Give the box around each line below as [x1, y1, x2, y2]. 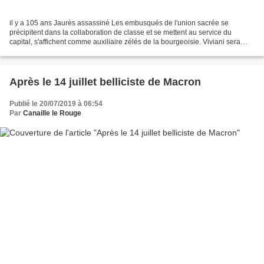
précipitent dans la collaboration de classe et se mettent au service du [9, 28, 232, 37]
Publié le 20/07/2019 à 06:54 [9, 99, 103, 108]
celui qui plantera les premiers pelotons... [9, 47, 141, 55]
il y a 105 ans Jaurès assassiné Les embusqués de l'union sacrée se [9, 18, 229, 27]
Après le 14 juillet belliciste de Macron [9, 75, 201, 88]
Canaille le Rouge [23, 108, 81, 117]
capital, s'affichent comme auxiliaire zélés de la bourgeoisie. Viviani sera [9, 37, 240, 46]
